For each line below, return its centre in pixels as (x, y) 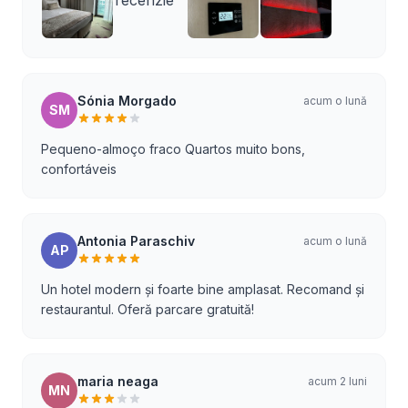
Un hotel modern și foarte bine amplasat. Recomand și (203, 289)
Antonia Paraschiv (136, 241)
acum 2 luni (337, 381)
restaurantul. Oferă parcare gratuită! (148, 309)
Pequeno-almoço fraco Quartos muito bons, (173, 149)
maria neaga (118, 381)
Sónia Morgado (127, 101)
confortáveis (79, 169)
